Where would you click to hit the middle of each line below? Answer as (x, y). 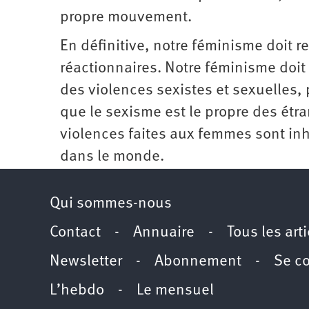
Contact (75, 232)
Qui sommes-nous (111, 203)
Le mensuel (175, 290)
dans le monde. (112, 157)
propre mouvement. (126, 17)
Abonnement (198, 261)
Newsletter (86, 261)
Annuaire (164, 232)
